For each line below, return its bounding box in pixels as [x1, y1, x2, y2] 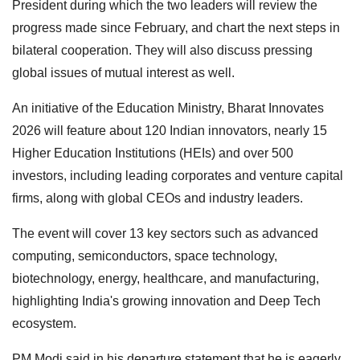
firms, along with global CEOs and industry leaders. [12, 191, 303, 206]
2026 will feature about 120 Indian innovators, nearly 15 [12, 124, 327, 138]
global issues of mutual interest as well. [12, 66, 235, 80]
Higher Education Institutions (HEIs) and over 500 [12, 146, 293, 161]
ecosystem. [12, 317, 76, 331]
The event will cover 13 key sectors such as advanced [12, 227, 318, 241]
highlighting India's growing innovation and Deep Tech [12, 294, 321, 309]
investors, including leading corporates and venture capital [12, 169, 343, 183]
